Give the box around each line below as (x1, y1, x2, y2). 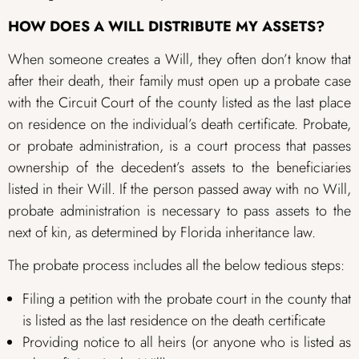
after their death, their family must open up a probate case (8, 70, 351, 91)
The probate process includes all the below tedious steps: (8, 255, 345, 276)
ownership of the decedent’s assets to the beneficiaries (8, 156, 351, 178)
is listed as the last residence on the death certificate (22, 309, 325, 331)
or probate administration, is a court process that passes (8, 135, 351, 156)
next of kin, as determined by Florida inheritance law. (8, 221, 316, 243)
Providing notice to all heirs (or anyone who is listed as (22, 331, 351, 353)
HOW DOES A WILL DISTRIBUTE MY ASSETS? (8, 15, 325, 37)
